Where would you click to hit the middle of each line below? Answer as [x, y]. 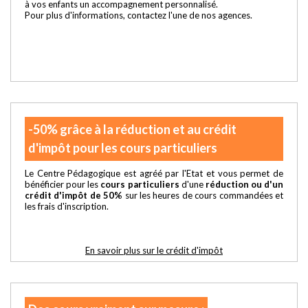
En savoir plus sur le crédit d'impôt [154, 250]
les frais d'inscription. [67, 206]
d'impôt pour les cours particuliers [123, 147]
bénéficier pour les [63, 184]
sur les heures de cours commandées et [203, 195]
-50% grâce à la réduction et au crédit [132, 129]
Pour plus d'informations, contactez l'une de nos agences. [139, 15]
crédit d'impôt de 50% [74, 195]
